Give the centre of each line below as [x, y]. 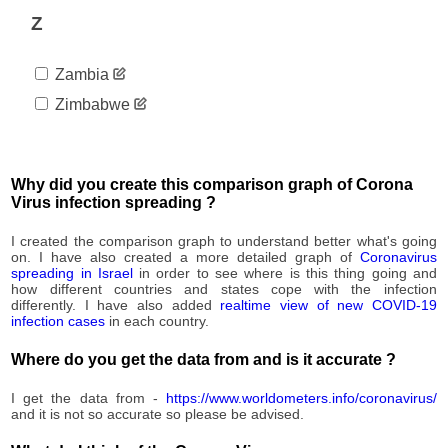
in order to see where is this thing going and [284, 273]
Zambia [80, 74]
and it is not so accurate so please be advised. [158, 413]
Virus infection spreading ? [114, 203]
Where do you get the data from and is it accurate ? [204, 359]
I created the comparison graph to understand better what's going [224, 241]
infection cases [58, 321]
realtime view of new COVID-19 [328, 305]
